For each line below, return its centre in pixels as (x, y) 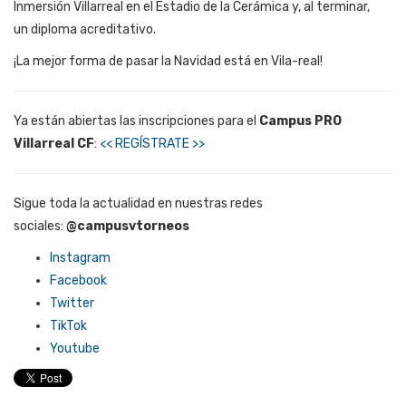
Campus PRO (300, 121)
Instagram (80, 257)
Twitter (72, 303)
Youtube (75, 348)
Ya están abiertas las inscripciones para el (136, 121)
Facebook (78, 280)
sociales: (40, 226)
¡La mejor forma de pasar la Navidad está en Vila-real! (168, 61)
